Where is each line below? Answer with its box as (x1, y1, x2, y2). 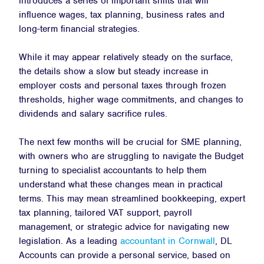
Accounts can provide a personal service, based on (19, 249, 230, 261)
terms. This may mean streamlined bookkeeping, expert (19, 192, 245, 204)
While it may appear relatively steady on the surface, (19, 51, 233, 63)
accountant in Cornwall (120, 235, 215, 247)
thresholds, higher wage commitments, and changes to (19, 93, 243, 105)
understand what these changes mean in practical (19, 178, 223, 190)
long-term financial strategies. (19, 22, 140, 35)
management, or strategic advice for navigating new (19, 220, 229, 233)
